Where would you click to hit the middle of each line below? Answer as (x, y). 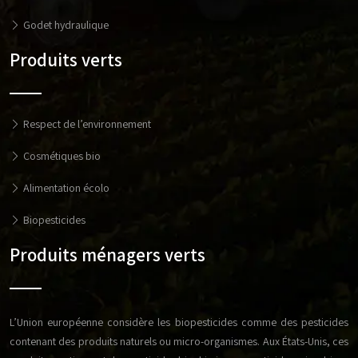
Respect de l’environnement (86, 124)
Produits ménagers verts (107, 255)
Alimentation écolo (65, 188)
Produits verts (66, 60)
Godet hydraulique (65, 25)
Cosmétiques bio (61, 156)
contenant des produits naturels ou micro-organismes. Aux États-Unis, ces (179, 341)
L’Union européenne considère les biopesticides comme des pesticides (179, 322)
